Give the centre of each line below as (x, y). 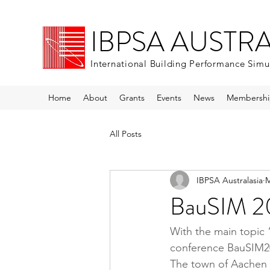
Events (169, 98)
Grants (132, 98)
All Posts (126, 133)
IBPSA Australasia (230, 180)
